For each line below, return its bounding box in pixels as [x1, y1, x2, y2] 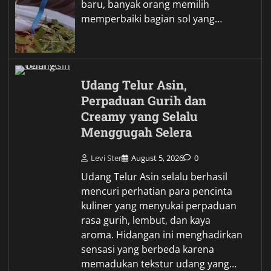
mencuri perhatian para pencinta [81, 184, 233, 198]
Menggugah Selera [81, 123, 192, 140]
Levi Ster [91, 152, 122, 164]
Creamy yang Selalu [81, 108, 198, 125]
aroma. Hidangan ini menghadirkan [81, 228, 243, 242]
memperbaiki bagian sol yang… [81, 11, 223, 25]
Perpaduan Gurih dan [81, 92, 207, 109]
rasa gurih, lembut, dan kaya [81, 214, 211, 227]
